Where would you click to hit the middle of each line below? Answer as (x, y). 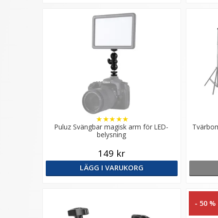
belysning (112, 134)
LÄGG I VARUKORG (111, 167)
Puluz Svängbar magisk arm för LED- (112, 127)
